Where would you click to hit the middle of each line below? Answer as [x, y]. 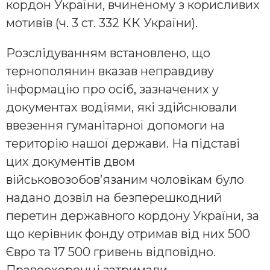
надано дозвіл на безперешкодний [114, 197]
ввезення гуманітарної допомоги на [115, 125]
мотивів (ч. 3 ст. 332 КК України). [102, 23]
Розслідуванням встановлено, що [108, 53]
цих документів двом [71, 161]
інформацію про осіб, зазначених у [112, 89]
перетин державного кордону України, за [133, 215]
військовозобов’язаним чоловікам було [125, 179]
